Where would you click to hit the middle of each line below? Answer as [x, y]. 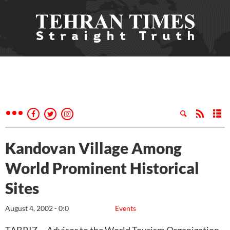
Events [126, 208]
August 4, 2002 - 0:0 [37, 208]
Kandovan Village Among [93, 148]
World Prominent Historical [102, 168]
